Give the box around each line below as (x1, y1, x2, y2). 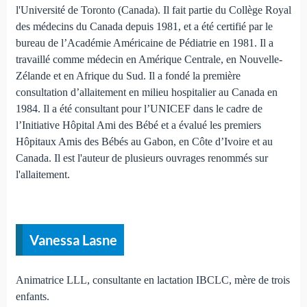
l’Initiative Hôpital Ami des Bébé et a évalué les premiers (15, 119, 261, 131)
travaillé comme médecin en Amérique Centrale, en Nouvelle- (15, 53, 282, 65)
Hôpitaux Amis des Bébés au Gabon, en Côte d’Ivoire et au (15, 135, 273, 147)
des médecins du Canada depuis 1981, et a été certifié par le (15, 20, 273, 32)
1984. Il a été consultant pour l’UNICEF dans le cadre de (15, 102, 262, 114)
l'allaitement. (15, 168, 70, 180)
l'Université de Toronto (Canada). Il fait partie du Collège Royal (15, 3, 291, 16)
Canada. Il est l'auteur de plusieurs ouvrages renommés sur (15, 151, 268, 164)
